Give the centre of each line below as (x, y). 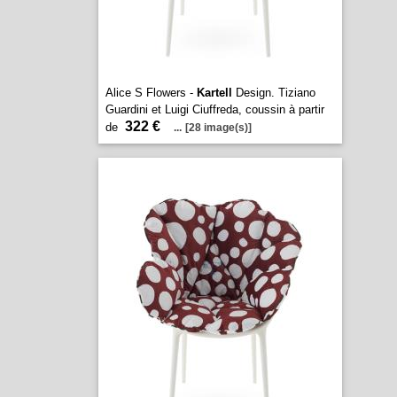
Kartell (214, 93)
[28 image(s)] (218, 128)
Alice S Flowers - (151, 93)
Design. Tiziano (273, 93)
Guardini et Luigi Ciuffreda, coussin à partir (214, 109)
